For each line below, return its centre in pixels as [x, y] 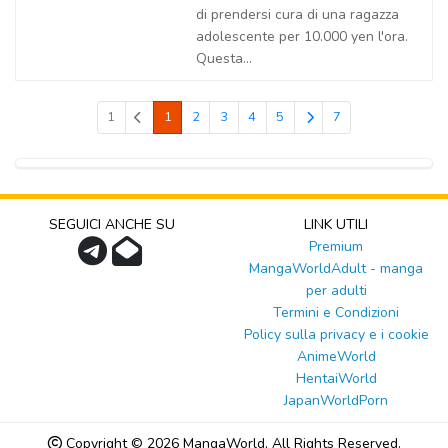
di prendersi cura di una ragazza [297, 14]
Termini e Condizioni [336, 312]
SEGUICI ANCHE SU [112, 224]
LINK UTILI [336, 224]
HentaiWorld [336, 378]
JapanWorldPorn [336, 400]
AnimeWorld [336, 356]
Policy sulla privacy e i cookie [336, 334]
